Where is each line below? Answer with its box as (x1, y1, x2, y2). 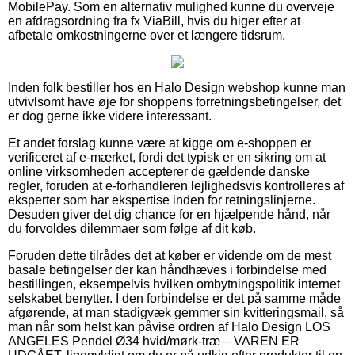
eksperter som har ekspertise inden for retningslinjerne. (8, 193, 315, 207)
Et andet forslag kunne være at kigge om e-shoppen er (8, 136, 311, 150)
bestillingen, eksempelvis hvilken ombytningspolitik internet (8, 277, 340, 291)
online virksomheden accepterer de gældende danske (8, 164, 310, 178)
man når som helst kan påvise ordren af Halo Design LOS (8, 319, 330, 334)
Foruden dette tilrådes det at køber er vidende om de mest (8, 248, 331, 262)
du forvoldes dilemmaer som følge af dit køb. (8, 221, 256, 235)
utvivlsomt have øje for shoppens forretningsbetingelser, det (8, 94, 341, 109)
